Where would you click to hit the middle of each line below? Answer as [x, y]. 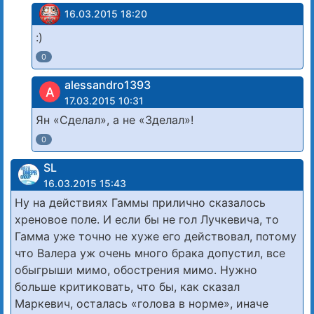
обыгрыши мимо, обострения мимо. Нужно [136, 269]
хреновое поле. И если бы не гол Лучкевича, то [147, 219]
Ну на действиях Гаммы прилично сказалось [140, 202]
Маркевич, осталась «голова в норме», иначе [142, 303]
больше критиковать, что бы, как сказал [127, 286]
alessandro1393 [108, 84]
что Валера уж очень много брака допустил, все [150, 253]
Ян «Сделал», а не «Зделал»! [115, 120]
